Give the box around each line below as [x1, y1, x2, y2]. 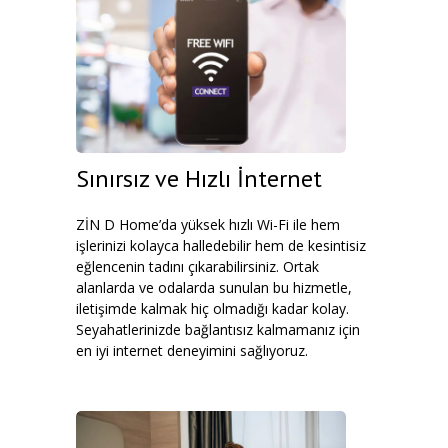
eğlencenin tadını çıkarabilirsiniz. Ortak [76, 257, 319, 276]
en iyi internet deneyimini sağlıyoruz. [76, 341, 308, 360]
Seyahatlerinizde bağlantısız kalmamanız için [76, 320, 360, 339]
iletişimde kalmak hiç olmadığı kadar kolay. [76, 299, 349, 318]
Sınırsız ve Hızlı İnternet [76, 163, 322, 194]
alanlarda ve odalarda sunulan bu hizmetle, [76, 278, 352, 297]
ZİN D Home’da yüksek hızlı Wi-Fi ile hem [76, 215, 340, 234]
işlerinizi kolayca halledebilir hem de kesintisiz [76, 236, 366, 255]
